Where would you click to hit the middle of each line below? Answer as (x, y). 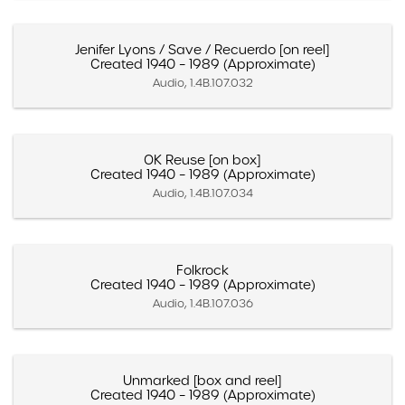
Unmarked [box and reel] (202, 380)
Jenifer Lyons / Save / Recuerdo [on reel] (202, 49)
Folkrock (202, 270)
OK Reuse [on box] (202, 160)
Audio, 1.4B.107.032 (202, 82)
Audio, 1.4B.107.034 (202, 193)
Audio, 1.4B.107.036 (202, 303)
